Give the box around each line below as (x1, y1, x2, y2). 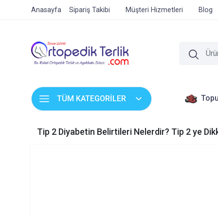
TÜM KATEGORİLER (57, 94, 126, 103)
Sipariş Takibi (69, 6, 110, 14)
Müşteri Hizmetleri (126, 6, 183, 14)
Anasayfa (31, 6, 61, 14)
